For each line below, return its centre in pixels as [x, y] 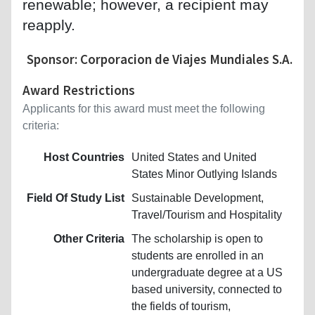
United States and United [194, 157]
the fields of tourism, [181, 306]
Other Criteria [89, 238]
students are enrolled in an [198, 255]
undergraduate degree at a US [207, 272]
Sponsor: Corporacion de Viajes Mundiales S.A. [160, 59]
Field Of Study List [76, 198]
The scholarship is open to [197, 238]
